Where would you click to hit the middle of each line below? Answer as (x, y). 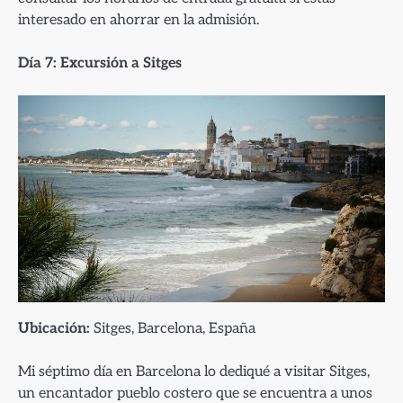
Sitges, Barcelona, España (173, 328)
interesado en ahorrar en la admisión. (139, 19)
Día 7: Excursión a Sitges (100, 63)
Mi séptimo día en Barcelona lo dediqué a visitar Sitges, (194, 371)
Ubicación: (54, 328)
